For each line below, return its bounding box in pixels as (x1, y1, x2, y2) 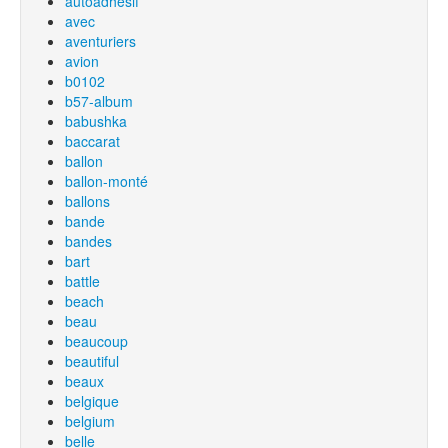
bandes (65, 231, 112, 251)
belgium (65, 411, 115, 431)
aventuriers (65, 31, 136, 51)
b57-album (65, 91, 133, 111)
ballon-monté (65, 171, 148, 191)
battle (65, 271, 100, 291)
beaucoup (65, 331, 128, 351)
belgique (65, 391, 119, 411)
